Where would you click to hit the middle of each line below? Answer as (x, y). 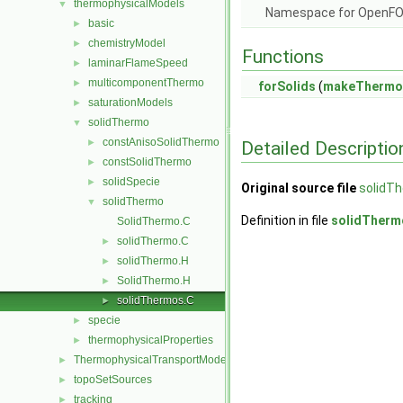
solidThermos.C (156, 300)
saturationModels (130, 103)
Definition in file (286, 221)
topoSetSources (113, 380)
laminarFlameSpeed (138, 63)
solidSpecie (131, 182)
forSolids (287, 86)
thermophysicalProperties (151, 340)
